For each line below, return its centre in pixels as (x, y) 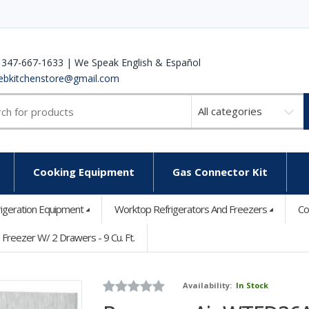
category (213, 130)
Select (206, 101)
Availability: (209, 285)
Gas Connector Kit (220, 172)
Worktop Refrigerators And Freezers (191, 209)
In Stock (252, 285)
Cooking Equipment (84, 172)
